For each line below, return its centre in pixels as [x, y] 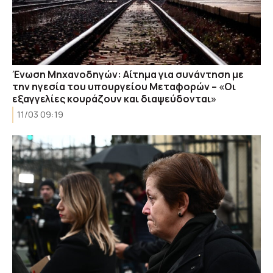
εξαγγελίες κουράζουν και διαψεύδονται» [114, 99]
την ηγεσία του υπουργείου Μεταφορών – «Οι [124, 87]
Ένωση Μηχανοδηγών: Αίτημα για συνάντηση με [128, 74]
